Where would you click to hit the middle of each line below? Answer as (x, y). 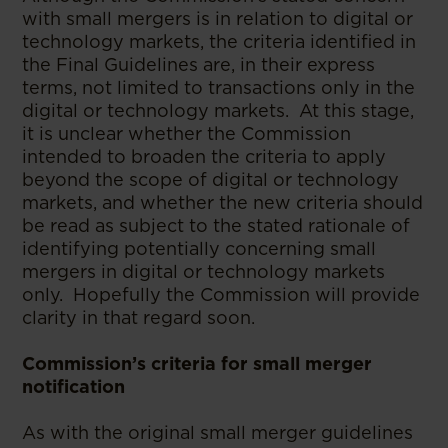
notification (74, 386)
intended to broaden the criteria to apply (204, 156)
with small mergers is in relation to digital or (218, 18)
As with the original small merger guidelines (218, 432)
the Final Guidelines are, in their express (199, 64)
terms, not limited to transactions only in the (219, 87)
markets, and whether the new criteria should (223, 202)
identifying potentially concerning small (199, 248)
